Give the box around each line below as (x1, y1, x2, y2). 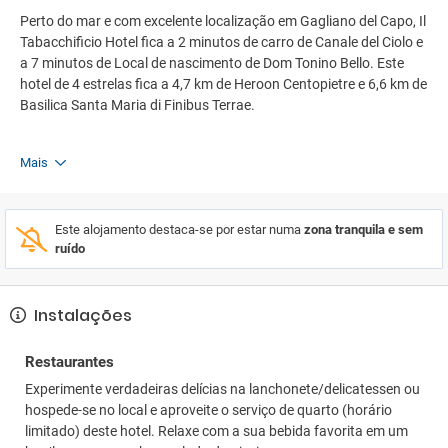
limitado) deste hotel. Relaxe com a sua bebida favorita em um (25, 423, 408, 439)
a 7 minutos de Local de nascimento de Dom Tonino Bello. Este (20, 55, 404, 71)
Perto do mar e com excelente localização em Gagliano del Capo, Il (20, 13, 426, 29)
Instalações (30, 304, 132, 327)
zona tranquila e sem (304, 222, 423, 237)
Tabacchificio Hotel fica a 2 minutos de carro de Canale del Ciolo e (20, 34, 423, 50)
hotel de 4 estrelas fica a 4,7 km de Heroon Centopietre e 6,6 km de (20, 76, 427, 92)
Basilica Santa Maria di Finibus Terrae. (20, 97, 255, 113)
